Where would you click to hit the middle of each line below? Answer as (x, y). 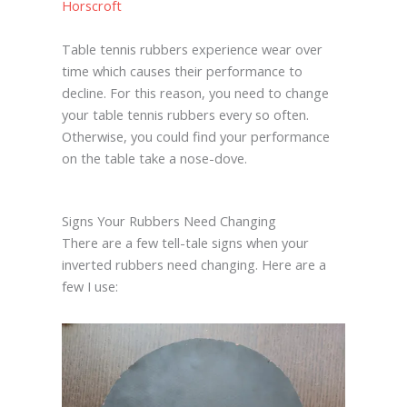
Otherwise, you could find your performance (195, 137)
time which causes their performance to (182, 71)
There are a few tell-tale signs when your (185, 243)
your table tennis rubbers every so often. (185, 115)
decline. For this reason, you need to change (195, 93)
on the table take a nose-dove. (154, 159)
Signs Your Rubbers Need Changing (169, 221)
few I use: (89, 287)
